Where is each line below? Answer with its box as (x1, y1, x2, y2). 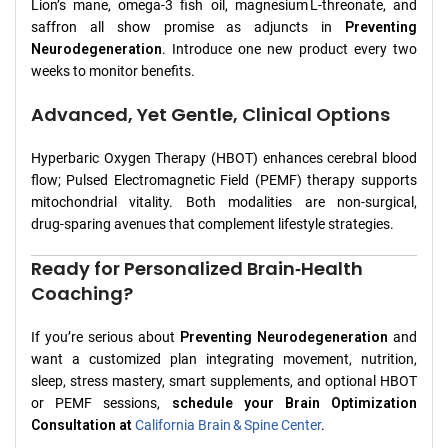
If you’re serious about (31, 328, 180, 345)
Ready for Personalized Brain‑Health (31, 255, 363, 281)
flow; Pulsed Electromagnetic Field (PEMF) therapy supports (31, 171, 417, 188)
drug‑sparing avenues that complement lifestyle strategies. (31, 215, 394, 232)
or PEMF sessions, (31, 394, 172, 411)
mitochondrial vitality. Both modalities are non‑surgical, (31, 193, 417, 210)
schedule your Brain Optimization (171, 394, 417, 411)
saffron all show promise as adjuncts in (31, 18, 345, 35)
